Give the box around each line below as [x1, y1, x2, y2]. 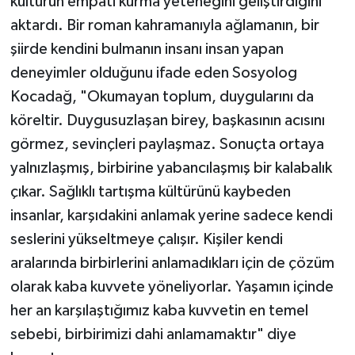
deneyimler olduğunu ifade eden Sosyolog [10, 64, 297, 81]
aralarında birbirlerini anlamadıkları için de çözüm [10, 254, 334, 271]
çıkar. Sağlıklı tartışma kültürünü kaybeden [10, 183, 291, 200]
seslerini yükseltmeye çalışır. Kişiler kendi [10, 231, 283, 247]
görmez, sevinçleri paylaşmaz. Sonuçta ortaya [10, 136, 324, 152]
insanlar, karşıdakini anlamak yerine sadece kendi [10, 207, 333, 223]
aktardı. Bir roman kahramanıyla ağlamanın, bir [10, 17, 319, 33]
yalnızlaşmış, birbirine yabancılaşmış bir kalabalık [10, 159, 332, 176]
